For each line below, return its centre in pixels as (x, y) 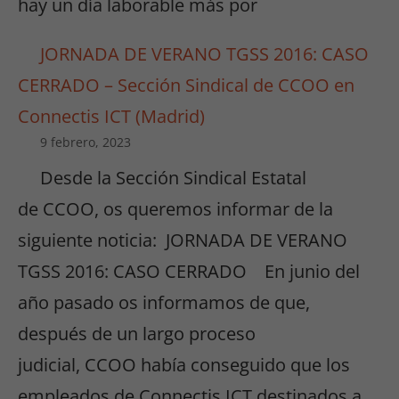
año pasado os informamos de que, (164, 303)
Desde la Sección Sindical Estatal (173, 178)
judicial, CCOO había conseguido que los (184, 365)
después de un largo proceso (137, 334)
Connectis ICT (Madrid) (111, 117)
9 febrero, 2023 (85, 142)
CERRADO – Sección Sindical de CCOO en (186, 85)
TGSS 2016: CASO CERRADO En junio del (189, 272)
